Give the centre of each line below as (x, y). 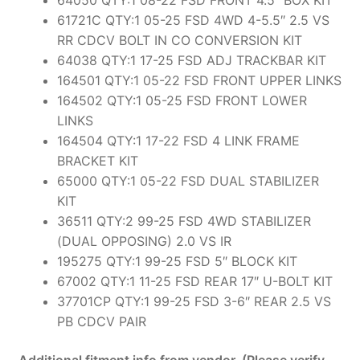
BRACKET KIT (97, 160)
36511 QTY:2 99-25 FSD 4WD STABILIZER (184, 221)
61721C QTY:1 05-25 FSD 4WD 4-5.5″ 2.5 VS (193, 20)
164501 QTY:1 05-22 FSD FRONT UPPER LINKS (199, 80)
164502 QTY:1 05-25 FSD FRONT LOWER (182, 100)
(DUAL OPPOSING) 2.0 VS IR (144, 241)
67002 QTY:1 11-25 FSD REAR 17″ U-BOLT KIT (194, 281)
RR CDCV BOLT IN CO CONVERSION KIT (179, 40)
